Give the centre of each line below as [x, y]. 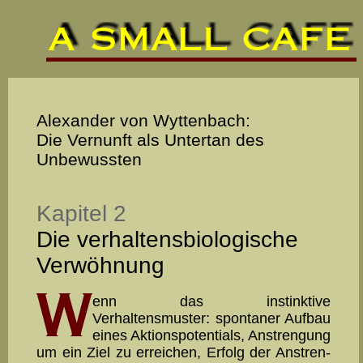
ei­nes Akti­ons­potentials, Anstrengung [211, 336]
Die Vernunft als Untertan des [150, 139]
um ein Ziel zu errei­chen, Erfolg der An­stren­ [184, 353]
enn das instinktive [211, 302]
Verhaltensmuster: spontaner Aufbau [211, 319]
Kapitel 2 [81, 213]
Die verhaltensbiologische [167, 239]
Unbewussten [89, 159]
